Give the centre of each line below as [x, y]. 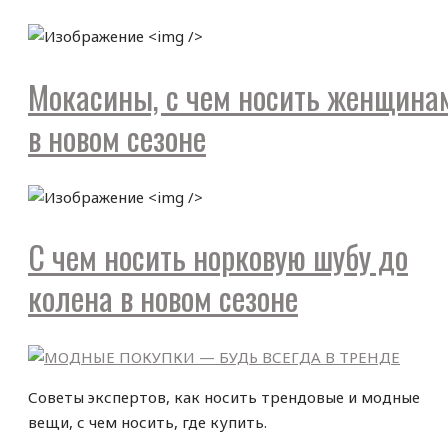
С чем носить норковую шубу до [218, 257]
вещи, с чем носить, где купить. [147, 421]
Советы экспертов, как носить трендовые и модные [224, 396]
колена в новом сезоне [163, 298]
